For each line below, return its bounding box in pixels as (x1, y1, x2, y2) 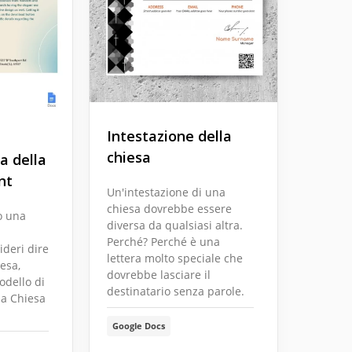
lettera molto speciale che (107, 251, 243, 266)
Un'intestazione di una (107, 185, 225, 200)
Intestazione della (107, 126, 232, 146)
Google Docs (112, 320, 165, 332)
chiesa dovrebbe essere (107, 201, 232, 217)
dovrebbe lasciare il (107, 267, 211, 283)
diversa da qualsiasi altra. (107, 218, 243, 233)
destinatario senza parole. (107, 284, 244, 299)
